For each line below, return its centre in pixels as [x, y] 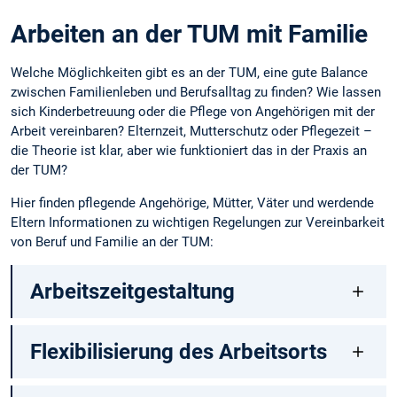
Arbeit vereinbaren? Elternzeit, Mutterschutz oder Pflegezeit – [191, 131]
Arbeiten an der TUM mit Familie [189, 34]
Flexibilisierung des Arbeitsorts [178, 352]
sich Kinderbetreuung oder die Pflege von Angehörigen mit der [193, 111]
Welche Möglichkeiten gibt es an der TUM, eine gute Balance [189, 72]
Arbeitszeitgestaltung [132, 292]
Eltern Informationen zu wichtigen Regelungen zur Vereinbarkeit [198, 223]
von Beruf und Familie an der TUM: [112, 242]
